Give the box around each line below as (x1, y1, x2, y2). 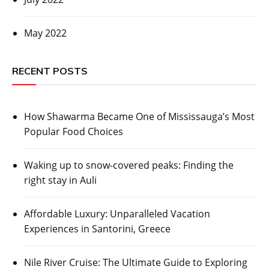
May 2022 (24, 26, 67, 40)
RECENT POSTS (12, 65, 88, 77)
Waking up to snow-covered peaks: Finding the (24, 159, 234, 172)
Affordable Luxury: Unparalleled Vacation (24, 207, 210, 221)
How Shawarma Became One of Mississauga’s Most (24, 110, 255, 124)
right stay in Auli (24, 174, 97, 187)
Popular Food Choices (24, 125, 123, 139)
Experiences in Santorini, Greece (24, 222, 171, 236)
